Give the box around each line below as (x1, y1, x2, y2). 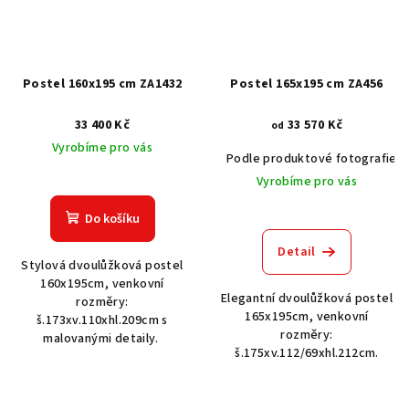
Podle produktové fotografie (226, 150, 397, 169)
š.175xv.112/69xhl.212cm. (235, 344, 379, 363)
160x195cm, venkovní (40, 275, 164, 294)
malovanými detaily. (43, 330, 162, 349)
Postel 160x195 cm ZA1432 (22, 75, 183, 94)
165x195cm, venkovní (245, 308, 369, 327)
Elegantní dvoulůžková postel (220, 289, 393, 309)
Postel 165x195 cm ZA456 (230, 75, 383, 94)
